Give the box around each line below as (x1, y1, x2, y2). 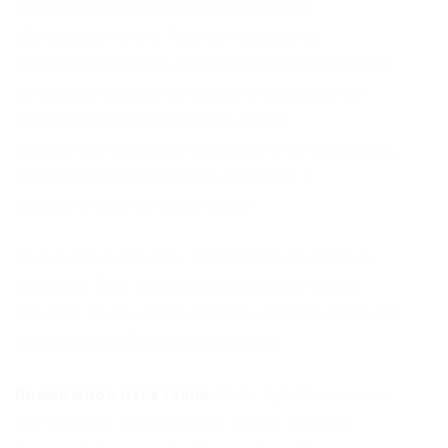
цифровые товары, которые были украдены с (15, 54, 395, 74)
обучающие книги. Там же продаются (15, 26, 321, 46)
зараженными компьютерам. (15, 194, 255, 214)
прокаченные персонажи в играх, (15, 110, 289, 130)
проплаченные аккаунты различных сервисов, (15, 138, 397, 158)
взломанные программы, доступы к (15, 166, 312, 186)
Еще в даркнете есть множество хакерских (15, 247, 373, 267)
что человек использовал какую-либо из (15, 412, 352, 432)
